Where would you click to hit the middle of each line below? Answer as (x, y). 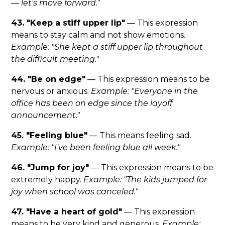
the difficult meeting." (55, 59)
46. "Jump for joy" (50, 168)
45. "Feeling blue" (49, 136)
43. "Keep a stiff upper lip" (68, 23)
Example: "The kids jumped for (145, 180)
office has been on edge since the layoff (92, 103)
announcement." (46, 116)
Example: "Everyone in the (145, 91)
